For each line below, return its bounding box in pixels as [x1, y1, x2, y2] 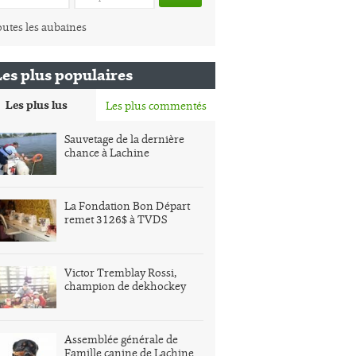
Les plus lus [6, 98, 68, 114]
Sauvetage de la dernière [64, 132, 184, 147]
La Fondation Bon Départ [64, 199, 190, 214]
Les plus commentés [105, 99, 207, 114]
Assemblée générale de [64, 332, 178, 347]
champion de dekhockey [64, 279, 186, 294]
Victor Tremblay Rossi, [64, 265, 176, 281]
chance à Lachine [64, 145, 149, 161]
